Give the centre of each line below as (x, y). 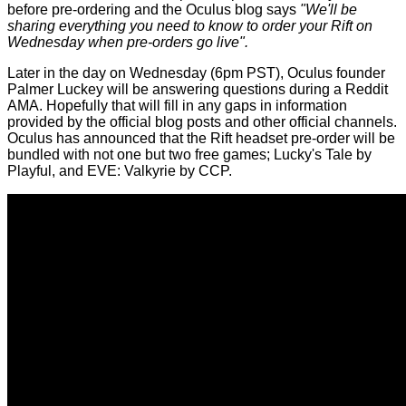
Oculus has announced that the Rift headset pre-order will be (201, 139)
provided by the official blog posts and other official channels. (202, 122)
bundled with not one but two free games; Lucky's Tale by (189, 155)
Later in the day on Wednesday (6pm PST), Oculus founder (196, 73)
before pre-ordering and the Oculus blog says (154, 10)
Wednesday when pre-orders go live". (128, 43)
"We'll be (329, 10)
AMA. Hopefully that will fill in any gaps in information (177, 106)
